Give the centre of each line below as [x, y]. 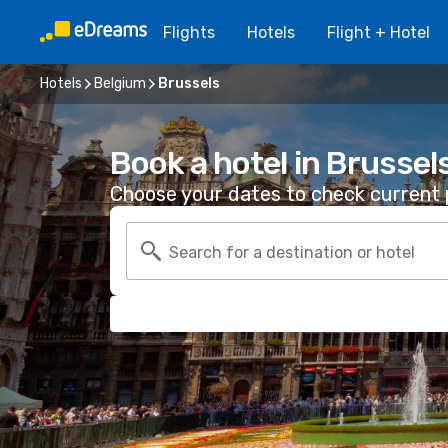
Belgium [120, 83]
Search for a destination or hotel [292, 252]
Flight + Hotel [378, 32]
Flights [189, 32]
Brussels [189, 83]
